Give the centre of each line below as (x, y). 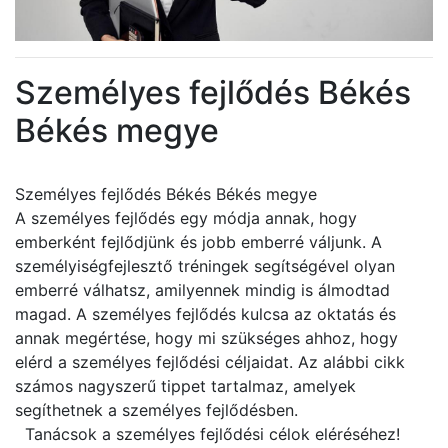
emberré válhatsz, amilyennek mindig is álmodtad (202, 290)
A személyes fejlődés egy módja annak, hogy (186, 218)
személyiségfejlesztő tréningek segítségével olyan (205, 266)
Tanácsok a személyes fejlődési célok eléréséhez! (207, 434)
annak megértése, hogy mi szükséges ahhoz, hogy (206, 338)
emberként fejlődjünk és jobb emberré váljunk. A (198, 242)
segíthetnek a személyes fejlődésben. (156, 410)
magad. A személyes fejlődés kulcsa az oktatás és (205, 314)
